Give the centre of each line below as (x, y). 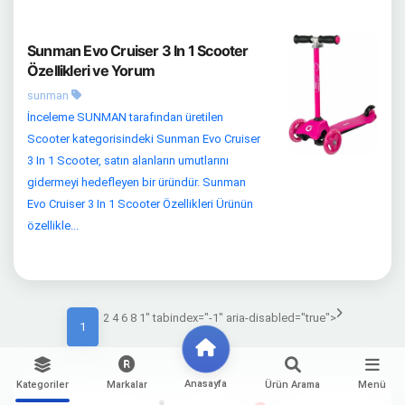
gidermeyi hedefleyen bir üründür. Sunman (137, 182)
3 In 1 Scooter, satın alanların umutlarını (128, 160)
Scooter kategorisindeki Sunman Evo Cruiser (144, 138)
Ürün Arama (293, 385)
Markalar (127, 385)
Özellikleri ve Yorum (91, 70)
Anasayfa (206, 384)
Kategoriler (42, 385)
